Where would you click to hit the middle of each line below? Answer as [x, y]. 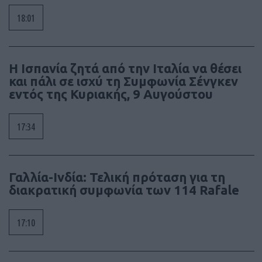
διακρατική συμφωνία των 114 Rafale [124, 190]
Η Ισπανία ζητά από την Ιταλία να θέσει [125, 68]
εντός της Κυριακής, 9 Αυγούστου [111, 94]
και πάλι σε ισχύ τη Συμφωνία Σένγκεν [123, 81]
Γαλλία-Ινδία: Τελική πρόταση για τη [117, 177]
